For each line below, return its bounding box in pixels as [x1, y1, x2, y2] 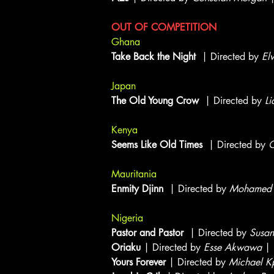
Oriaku [111, 241, 141, 254]
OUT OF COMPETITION [111, 21, 220, 34]
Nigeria [111, 212, 143, 224]
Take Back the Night [111, 50, 199, 63]
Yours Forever [111, 256, 166, 268]
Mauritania [111, 168, 157, 180]
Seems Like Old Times [111, 138, 206, 151]
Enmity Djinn [111, 182, 166, 195]
